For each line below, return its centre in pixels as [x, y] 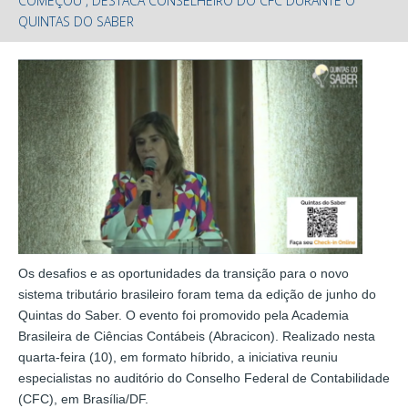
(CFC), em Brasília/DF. [83, 398]
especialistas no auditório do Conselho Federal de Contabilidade [204, 377]
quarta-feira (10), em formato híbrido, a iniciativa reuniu [178, 357]
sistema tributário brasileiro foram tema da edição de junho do [197, 294]
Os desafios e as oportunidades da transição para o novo [184, 273]
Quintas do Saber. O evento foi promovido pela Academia [184, 315]
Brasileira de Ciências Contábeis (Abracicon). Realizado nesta [197, 336]
